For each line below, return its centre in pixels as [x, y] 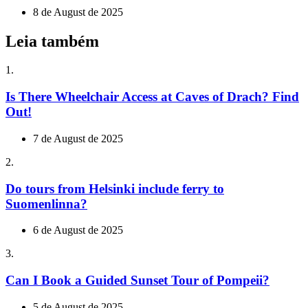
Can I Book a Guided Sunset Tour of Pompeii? [137, 280]
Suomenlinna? [46, 203]
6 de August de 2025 [78, 230]
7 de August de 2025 [78, 138]
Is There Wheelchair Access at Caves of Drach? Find [152, 97]
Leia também [52, 41]
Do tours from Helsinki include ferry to [115, 188]
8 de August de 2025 [78, 12]
